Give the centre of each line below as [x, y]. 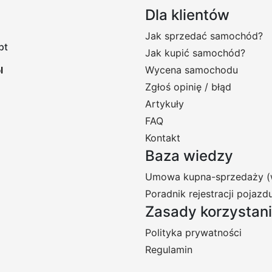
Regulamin [169, 250]
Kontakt [163, 138]
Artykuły [165, 104]
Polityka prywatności [193, 233]
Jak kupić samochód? [195, 53]
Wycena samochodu [192, 70]
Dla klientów [187, 15]
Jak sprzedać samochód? [204, 36]
